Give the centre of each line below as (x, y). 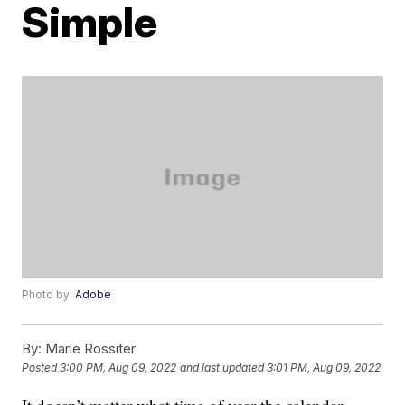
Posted (41, 368)
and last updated (222, 368)
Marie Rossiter (89, 349)
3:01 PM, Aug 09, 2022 (324, 368)
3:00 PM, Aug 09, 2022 (118, 368)
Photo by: (49, 295)
